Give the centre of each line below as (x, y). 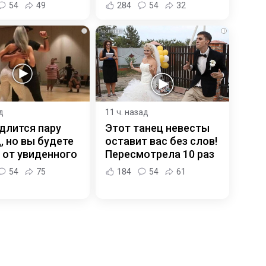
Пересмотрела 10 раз (159, 154)
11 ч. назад (126, 113)
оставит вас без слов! (161, 141)
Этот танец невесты (157, 128)
